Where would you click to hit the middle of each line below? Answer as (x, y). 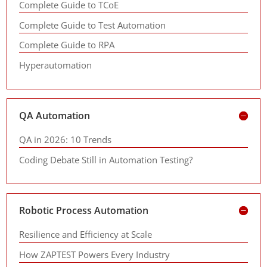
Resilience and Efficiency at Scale (86, 234)
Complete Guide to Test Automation (93, 25)
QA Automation (55, 116)
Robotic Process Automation (84, 210)
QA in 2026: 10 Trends (66, 139)
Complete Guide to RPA (67, 45)
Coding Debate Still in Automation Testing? (106, 159)
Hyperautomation (56, 65)
